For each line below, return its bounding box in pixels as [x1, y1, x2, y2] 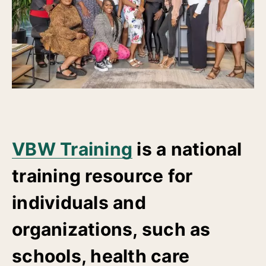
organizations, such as [12, 218, 211, 240]
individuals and [12, 191, 146, 213]
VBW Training [12, 138, 132, 160]
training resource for [12, 164, 193, 186]
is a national [132, 138, 242, 160]
